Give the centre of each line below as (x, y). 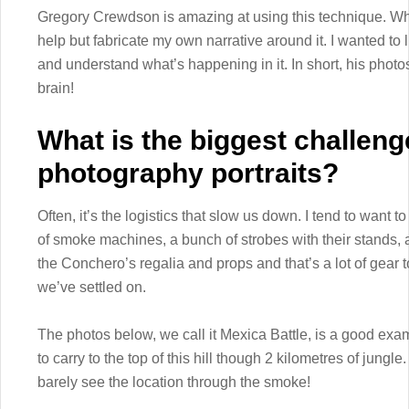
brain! (56, 88)
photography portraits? (188, 173)
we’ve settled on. (92, 287)
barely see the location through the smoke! (174, 382)
